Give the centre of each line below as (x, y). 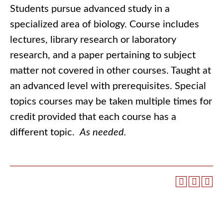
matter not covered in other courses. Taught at (111, 71)
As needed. (103, 132)
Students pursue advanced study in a (90, 9)
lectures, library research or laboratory (93, 40)
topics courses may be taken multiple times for (111, 102)
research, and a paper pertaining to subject (103, 55)
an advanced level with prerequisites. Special (108, 86)
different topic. (45, 132)
